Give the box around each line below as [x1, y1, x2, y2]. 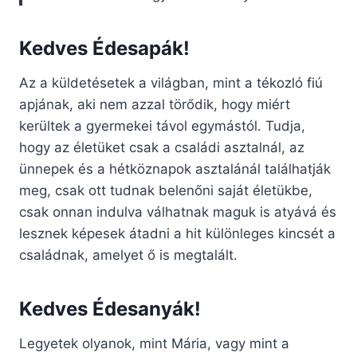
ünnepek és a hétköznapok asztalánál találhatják [19, 161, 331, 178]
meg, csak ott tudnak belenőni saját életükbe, [19, 182, 312, 199]
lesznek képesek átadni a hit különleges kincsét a [19, 226, 335, 242]
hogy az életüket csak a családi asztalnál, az [19, 139, 304, 156]
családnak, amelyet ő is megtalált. [19, 247, 237, 264]
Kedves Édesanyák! [19, 297, 201, 321]
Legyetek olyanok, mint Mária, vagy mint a [19, 335, 289, 352]
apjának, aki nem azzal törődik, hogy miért [19, 96, 290, 113]
